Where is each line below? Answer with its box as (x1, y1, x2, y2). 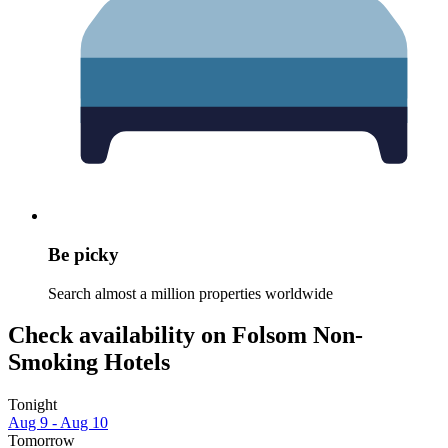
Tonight (8, 396, 57, 414)
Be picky (48, 243, 119, 265)
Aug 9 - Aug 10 (8, 414, 108, 432)
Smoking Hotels (8, 349, 170, 376)
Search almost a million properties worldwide (48, 284, 333, 302)
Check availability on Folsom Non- (8, 322, 363, 349)
